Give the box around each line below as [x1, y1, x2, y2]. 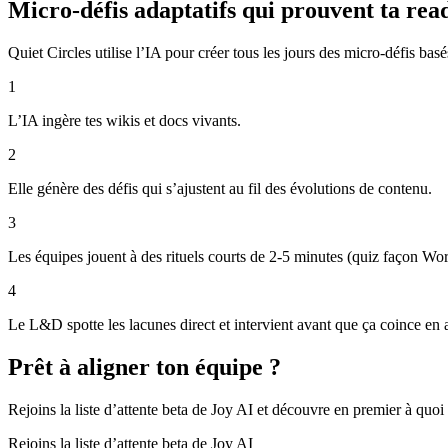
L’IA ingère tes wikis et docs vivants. [8, 111, 241, 129]
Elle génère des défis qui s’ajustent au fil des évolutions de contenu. [8, 179, 432, 197]
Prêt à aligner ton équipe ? [8, 353, 281, 380]
